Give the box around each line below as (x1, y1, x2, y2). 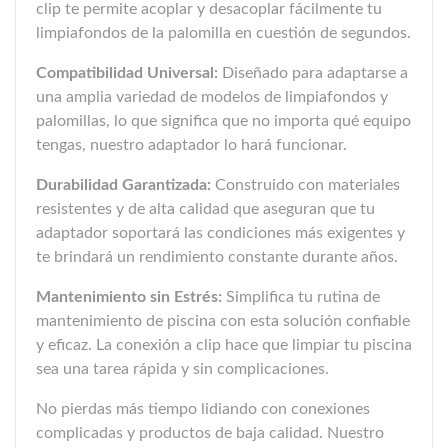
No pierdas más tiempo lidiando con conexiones (36, 401, 370, 418)
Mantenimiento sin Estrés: (36, 289, 222, 306)
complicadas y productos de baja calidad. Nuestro (36, 425, 384, 442)
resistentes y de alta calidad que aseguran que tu (36, 201, 375, 218)
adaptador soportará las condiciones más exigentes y (36, 225, 405, 242)
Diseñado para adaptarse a (218, 65, 408, 82)
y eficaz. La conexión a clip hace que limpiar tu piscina (36, 337, 412, 354)
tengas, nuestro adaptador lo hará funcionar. (36, 137, 347, 154)
